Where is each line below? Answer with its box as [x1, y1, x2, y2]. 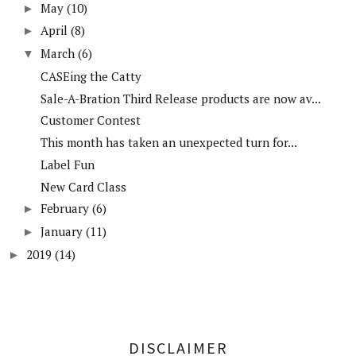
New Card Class [40, 178, 126, 195]
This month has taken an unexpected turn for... [40, 134, 297, 150]
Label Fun [40, 156, 95, 172]
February [41, 200, 89, 217]
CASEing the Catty [40, 68, 141, 84]
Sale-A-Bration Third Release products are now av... [40, 90, 321, 106]
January [41, 223, 83, 239]
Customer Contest [40, 112, 141, 129]
